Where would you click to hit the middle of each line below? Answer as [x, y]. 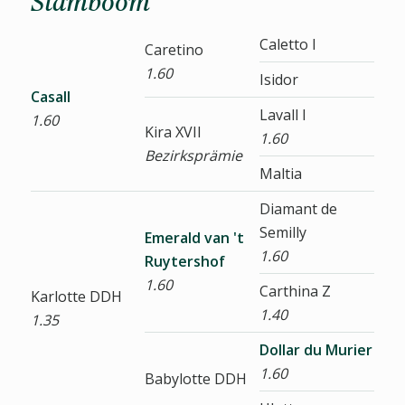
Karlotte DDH [76, 297]
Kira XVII [173, 132]
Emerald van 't [194, 238]
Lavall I [283, 115]
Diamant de [298, 209]
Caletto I [287, 45]
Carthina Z [295, 292]
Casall [50, 97]
